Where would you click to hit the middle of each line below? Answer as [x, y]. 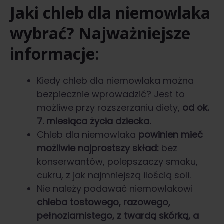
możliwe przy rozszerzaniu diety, [110, 108]
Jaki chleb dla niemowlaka [110, 13]
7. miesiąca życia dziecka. [94, 121]
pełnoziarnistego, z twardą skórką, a [118, 216]
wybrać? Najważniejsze [100, 33]
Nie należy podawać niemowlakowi [115, 189]
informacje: [55, 54]
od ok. [196, 108]
